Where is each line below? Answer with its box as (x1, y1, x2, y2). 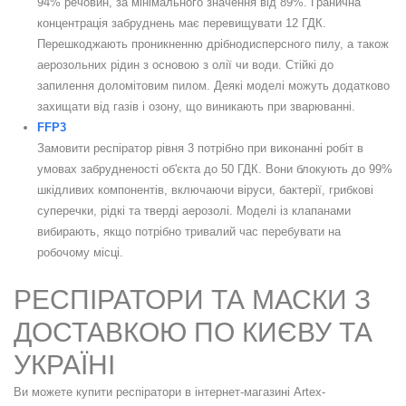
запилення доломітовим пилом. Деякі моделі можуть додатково (37, 79, 390, 93)
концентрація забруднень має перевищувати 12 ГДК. (37, 16, 326, 31)
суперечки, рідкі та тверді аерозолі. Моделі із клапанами (37, 204, 351, 218)
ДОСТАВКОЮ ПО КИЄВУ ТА (14, 317, 372, 348)
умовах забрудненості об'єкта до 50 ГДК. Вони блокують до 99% (37, 162, 392, 177)
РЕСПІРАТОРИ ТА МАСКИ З (14, 285, 371, 315)
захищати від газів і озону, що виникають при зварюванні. (37, 100, 355, 114)
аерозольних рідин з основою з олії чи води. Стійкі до (37, 58, 333, 72)
